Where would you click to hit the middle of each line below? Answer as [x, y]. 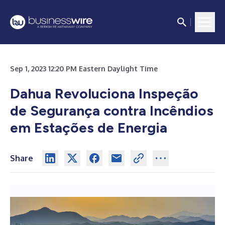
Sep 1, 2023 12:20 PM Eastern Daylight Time [84, 69]
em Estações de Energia [89, 128]
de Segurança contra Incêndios [112, 110]
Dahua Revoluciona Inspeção [104, 93]
